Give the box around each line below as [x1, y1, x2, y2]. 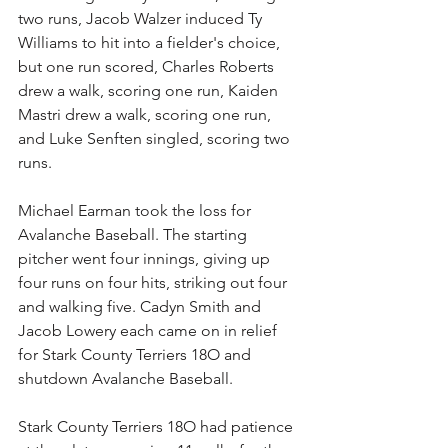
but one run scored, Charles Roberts [18, 57, 278, 76]
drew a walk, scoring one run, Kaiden [18, 81, 282, 100]
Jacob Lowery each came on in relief [18, 321, 281, 340]
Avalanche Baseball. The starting [18, 225, 251, 244]
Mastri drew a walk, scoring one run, [18, 105, 275, 124]
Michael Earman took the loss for [18, 201, 255, 220]
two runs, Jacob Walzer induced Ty [18, 9, 266, 28]
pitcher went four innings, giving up [18, 249, 274, 268]
